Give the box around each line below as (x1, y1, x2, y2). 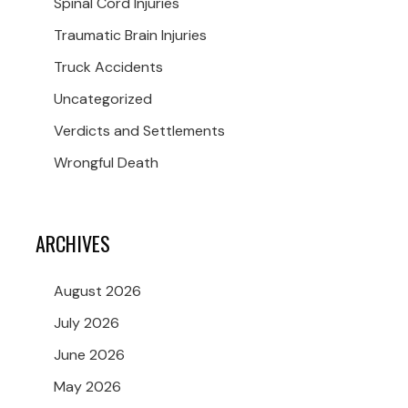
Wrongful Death (54, 153, 158, 173)
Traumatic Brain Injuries (54, 25, 207, 46)
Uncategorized (54, 89, 152, 109)
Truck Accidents (54, 57, 163, 77)
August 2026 (54, 281, 141, 301)
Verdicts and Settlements (54, 121, 225, 141)
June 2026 (54, 345, 125, 365)
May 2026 (54, 377, 121, 397)
